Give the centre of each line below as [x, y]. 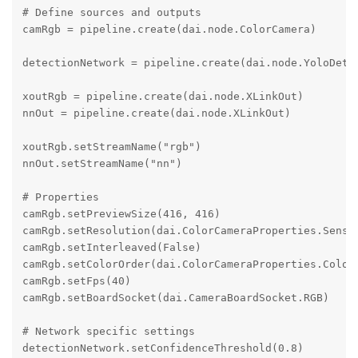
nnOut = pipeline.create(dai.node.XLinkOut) [156, 113]
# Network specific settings [108, 332]
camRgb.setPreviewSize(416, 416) [121, 214]
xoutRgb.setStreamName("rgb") [111, 147]
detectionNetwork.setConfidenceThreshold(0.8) [163, 348]
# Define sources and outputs [111, 13]
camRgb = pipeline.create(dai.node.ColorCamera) [169, 30]
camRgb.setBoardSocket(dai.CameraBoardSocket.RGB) [175, 298]
